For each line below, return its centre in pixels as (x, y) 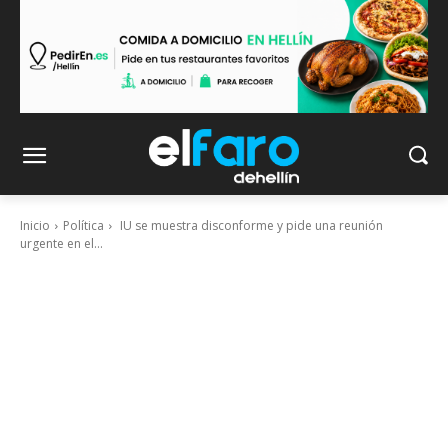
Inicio (35, 226)
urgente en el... (61, 244)
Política (83, 226)
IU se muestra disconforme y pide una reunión (250, 226)
